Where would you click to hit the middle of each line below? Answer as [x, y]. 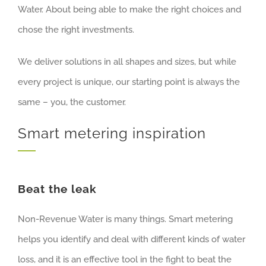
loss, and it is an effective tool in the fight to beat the [125, 259]
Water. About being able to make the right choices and [129, 9]
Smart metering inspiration [112, 133]
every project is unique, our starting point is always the [129, 82]
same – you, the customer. [72, 102]
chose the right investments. [76, 29]
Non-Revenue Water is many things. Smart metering [125, 219]
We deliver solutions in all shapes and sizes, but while [127, 61]
